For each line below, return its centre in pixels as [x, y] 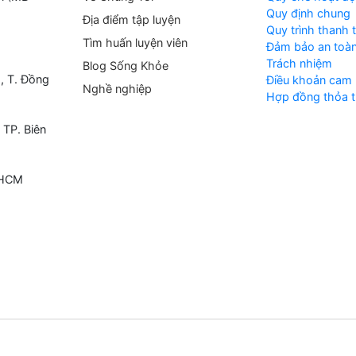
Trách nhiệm [299, 63]
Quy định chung [308, 13]
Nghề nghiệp [117, 88]
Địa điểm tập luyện [131, 19]
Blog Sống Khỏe [125, 65]
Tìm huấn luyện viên [135, 42]
